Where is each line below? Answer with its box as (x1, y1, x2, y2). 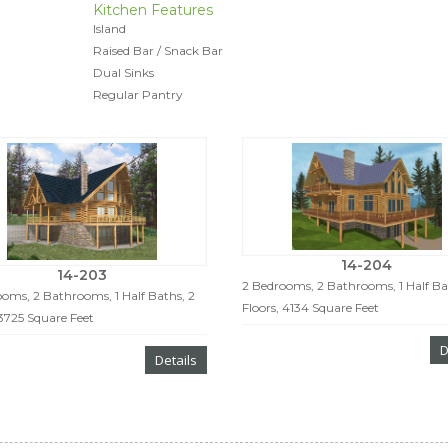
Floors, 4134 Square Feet (241, 299, 379, 315)
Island (92, 21, 126, 36)
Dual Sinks (92, 65, 154, 80)
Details (154, 350, 197, 369)
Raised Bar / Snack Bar (92, 43, 223, 58)
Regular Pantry (92, 87, 183, 102)
